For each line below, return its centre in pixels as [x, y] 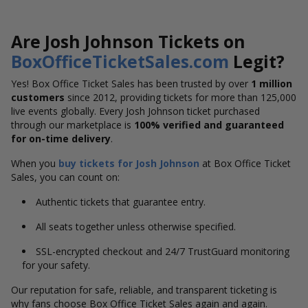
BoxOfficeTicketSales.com [120, 62]
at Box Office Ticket [245, 163]
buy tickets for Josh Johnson [129, 163]
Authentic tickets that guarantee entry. [121, 202]
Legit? [257, 62]
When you [35, 163]
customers [38, 97]
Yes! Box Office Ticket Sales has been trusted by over [131, 84]
